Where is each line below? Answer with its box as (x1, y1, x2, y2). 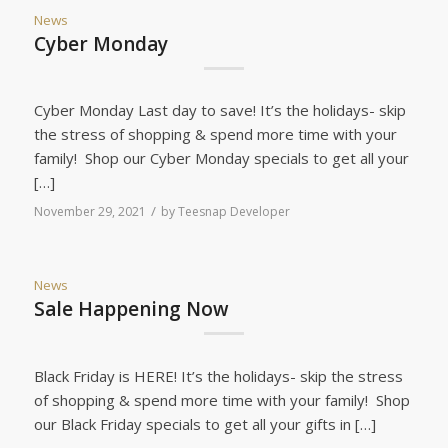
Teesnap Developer (177, 203, 290, 220)
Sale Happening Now (33, 296, 229, 322)
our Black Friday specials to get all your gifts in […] (33, 413, 376, 434)
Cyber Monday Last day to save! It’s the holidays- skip (33, 100, 406, 121)
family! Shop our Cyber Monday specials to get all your (33, 148, 409, 169)
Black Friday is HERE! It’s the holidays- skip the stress (33, 365, 403, 386)
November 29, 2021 (33, 203, 146, 220)
